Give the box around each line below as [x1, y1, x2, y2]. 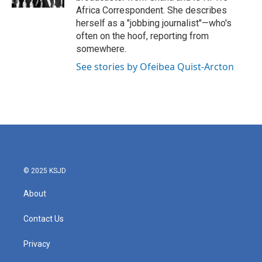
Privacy [23, 239, 50, 249]
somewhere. [76, 43, 126, 54]
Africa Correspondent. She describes [76, 5, 227, 16]
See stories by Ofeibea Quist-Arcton [76, 60, 234, 73]
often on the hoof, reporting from [76, 30, 209, 42]
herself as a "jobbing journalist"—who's [76, 18, 232, 29]
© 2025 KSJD [23, 167, 66, 175]
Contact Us [23, 214, 64, 223]
